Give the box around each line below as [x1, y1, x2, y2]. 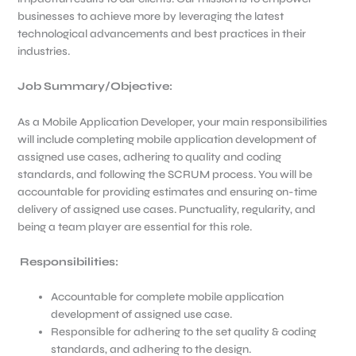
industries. [17, 44, 70, 58]
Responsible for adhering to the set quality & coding [50, 325, 316, 339]
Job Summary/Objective [17, 79, 169, 94]
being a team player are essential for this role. [17, 219, 252, 234]
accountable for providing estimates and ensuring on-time [17, 184, 317, 199]
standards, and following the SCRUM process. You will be [17, 167, 312, 181]
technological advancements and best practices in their [17, 26, 306, 41]
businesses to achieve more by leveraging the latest [17, 9, 284, 23]
